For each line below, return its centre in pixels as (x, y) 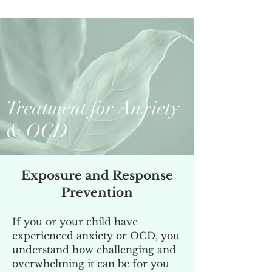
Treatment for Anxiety (93, 108)
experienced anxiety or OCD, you (96, 236)
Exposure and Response (97, 175)
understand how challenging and (94, 250)
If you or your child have (75, 222)
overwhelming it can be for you (91, 263)
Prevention (97, 192)
